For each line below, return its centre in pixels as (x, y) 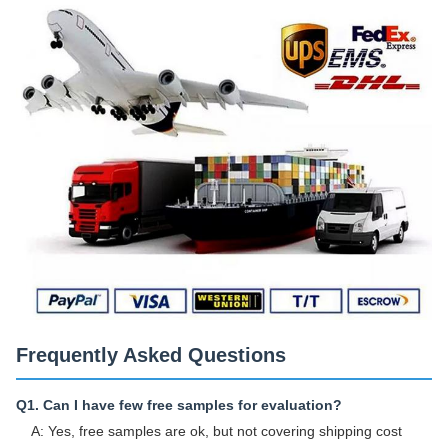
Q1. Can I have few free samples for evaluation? (179, 405)
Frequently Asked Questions (151, 355)
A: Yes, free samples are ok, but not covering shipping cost (216, 431)
